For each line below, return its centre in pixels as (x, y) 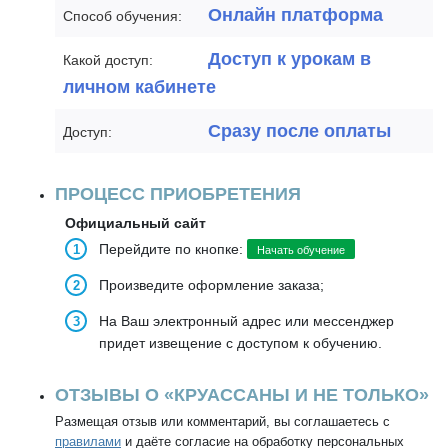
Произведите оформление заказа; (211, 285)
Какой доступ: (108, 60)
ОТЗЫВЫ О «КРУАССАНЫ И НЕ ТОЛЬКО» (242, 395)
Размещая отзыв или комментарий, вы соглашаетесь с (222, 421)
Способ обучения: (122, 16)
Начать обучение (301, 250)
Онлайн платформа (295, 15)
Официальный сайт (135, 223)
